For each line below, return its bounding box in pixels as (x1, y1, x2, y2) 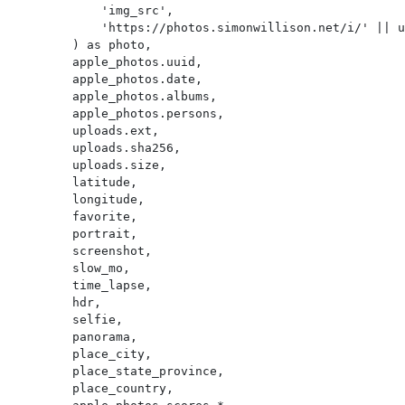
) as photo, (14, 38, 72, 52)
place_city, (14, 347, 72, 362)
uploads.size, (14, 158, 72, 173)
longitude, (14, 193, 72, 207)
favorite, (14, 210, 72, 224)
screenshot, (14, 244, 72, 259)
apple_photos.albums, (14, 89, 72, 104)
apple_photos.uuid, (14, 55, 72, 70)
